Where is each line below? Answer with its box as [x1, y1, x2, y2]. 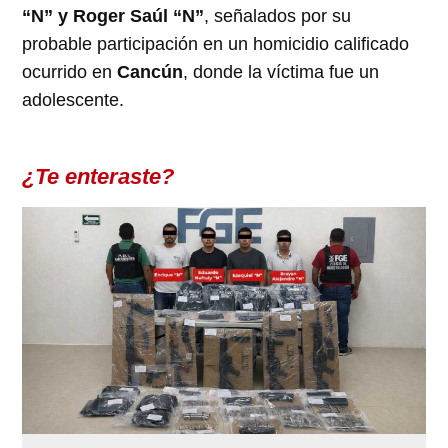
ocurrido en [22, 61, 118, 82]
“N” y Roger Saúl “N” [22, 5, 205, 26]
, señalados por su [204, 5, 352, 26]
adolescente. [22, 89, 125, 110]
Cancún [117, 61, 184, 82]
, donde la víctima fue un [183, 61, 380, 82]
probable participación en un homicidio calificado [22, 33, 410, 54]
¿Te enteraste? [22, 163, 175, 189]
